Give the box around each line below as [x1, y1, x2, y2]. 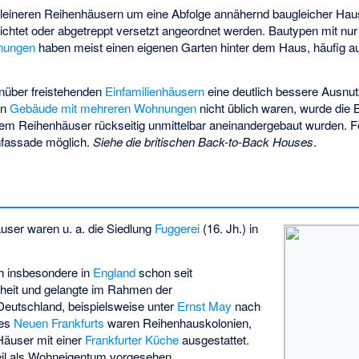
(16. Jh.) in [200, 219, 259, 236]
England [93, 264, 136, 281]
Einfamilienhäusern [105, 83, 205, 100]
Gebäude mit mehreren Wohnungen [10, 99, 197, 117]
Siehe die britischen [93, 133, 199, 151]
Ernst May [177, 297, 232, 315]
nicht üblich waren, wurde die [196, 99, 354, 117]
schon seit [135, 264, 193, 281]
